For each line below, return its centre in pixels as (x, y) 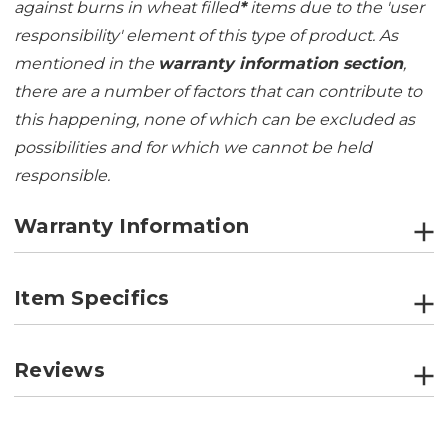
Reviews (59, 370)
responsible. (64, 176)
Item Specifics (92, 298)
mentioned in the (86, 64)
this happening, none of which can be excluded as (214, 120)
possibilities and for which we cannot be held (193, 148)
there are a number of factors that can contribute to (218, 92)
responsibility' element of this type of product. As (206, 36)
